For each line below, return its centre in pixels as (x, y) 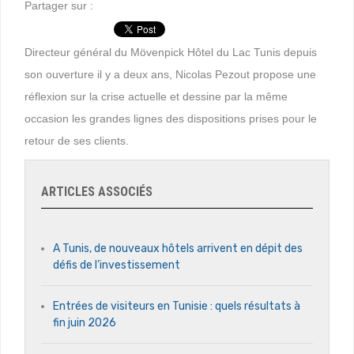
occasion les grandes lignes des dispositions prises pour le (171, 118)
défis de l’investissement (117, 265)
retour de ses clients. (77, 140)
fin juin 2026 (85, 322)
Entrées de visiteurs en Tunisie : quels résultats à (177, 306)
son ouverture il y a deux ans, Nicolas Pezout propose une (170, 74)
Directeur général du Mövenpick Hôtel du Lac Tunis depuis (171, 52)
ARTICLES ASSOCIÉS (97, 191)
